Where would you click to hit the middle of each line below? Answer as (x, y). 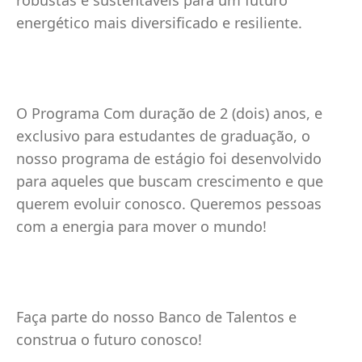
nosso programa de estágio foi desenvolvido (169, 158)
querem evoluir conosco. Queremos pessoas (169, 204)
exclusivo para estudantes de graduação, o (163, 136)
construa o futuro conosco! (109, 339)
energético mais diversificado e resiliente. (159, 23)
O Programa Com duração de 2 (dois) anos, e (169, 113)
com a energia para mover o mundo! (141, 226)
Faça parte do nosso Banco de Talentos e (156, 317)
